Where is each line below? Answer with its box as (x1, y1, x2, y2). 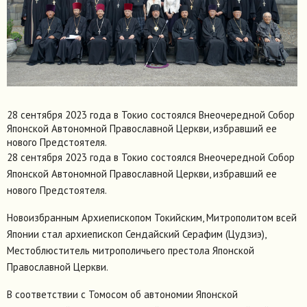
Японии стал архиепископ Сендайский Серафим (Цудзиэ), (7, 227, 266, 241)
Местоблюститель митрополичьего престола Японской (7, 243, 254, 257)
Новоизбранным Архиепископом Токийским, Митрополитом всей (7, 210, 297, 224)
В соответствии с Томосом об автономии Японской (7, 287, 238, 301)
